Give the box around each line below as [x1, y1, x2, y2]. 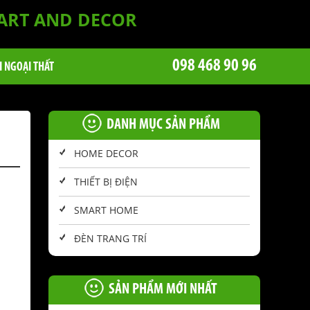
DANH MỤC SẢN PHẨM [106, 117, 220, 134]
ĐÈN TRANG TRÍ [74, 232, 147, 246]
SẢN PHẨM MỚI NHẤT [109, 282, 217, 298]
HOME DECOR [74, 147, 138, 161]
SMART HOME [74, 203, 138, 217]
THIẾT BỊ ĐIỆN [74, 175, 138, 189]
